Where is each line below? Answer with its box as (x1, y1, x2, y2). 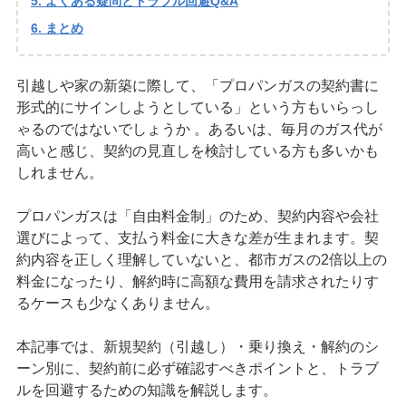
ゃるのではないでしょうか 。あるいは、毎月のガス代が (15, 121, 382, 138)
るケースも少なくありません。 (15, 295, 219, 312)
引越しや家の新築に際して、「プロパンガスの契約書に (15, 78, 379, 94)
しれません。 (15, 165, 103, 181)
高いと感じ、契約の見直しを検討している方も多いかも (15, 143, 379, 159)
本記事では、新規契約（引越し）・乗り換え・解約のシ (15, 339, 379, 355)
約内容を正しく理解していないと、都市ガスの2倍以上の (15, 252, 387, 268)
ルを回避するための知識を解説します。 (15, 382, 277, 399)
